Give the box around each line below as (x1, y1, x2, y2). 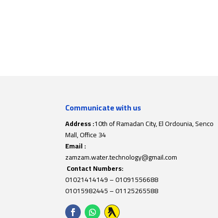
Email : (65, 139, 87, 152)
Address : (65, 117, 95, 130)
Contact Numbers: (65, 162, 124, 175)
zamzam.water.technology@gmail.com (65, 150, 178, 163)
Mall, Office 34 (65, 128, 107, 141)
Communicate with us (65, 100, 142, 115)
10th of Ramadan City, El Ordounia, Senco (94, 117, 214, 130)
